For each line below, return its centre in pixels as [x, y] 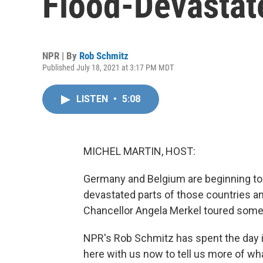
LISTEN [93, 99]
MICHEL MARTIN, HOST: [139, 151]
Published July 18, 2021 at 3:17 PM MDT [108, 68]
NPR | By [61, 56]
